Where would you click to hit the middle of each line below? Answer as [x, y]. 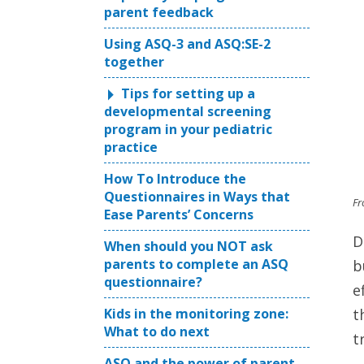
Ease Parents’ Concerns [179, 214]
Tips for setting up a [188, 93]
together [134, 62]
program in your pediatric [188, 129]
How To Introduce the [175, 179]
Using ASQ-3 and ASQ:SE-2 [187, 44]
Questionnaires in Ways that [197, 197]
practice [131, 147]
